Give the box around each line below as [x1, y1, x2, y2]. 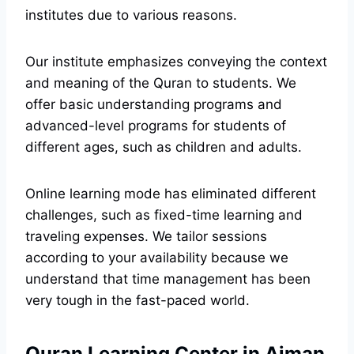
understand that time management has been [25, 271, 311, 288]
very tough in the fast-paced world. [25, 292, 250, 309]
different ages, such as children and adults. [25, 139, 306, 156]
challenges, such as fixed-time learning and [25, 207, 303, 224]
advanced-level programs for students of [25, 118, 286, 134]
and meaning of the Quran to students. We [25, 75, 296, 92]
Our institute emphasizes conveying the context [25, 54, 327, 70]
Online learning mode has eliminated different [25, 186, 316, 202]
